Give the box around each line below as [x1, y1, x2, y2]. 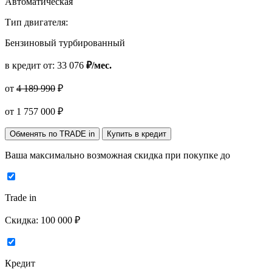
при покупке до [165, 150, 230, 161]
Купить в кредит [107, 129, 166, 139]
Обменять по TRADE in [10, 129, 95, 139]
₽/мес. [86, 60, 112, 71]
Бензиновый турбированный [5, 38, 125, 49]
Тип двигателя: [5, 17, 68, 28]
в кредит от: [5, 60, 57, 71]
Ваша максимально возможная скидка [5, 150, 165, 161]
